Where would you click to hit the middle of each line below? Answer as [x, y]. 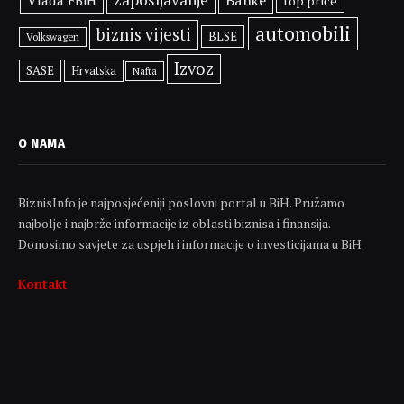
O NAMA [42, 144]
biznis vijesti [144, 35]
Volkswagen [53, 37]
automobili [303, 34]
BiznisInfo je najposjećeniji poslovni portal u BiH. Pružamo [181, 203]
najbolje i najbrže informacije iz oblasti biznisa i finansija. [174, 224]
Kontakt [43, 284]
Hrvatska [93, 71]
